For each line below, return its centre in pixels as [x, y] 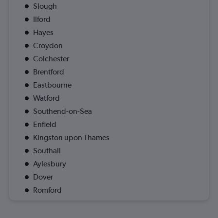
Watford [46, 98]
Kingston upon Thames [71, 138]
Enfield [45, 125]
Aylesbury [50, 164]
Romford [47, 190]
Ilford [42, 19]
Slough [45, 6]
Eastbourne [52, 85]
